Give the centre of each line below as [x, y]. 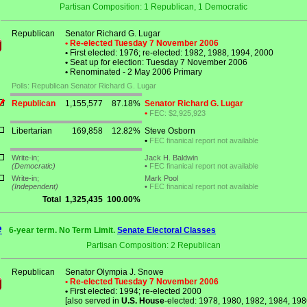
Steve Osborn [170, 131]
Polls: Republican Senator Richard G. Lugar [84, 86]
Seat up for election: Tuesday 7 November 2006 [158, 63]
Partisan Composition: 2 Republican [153, 246]
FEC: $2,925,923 [177, 113]
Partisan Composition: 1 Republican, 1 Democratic [153, 7]
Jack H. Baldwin [171, 158]
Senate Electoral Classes [167, 231]
